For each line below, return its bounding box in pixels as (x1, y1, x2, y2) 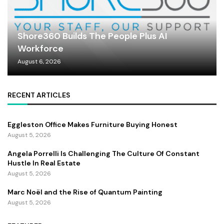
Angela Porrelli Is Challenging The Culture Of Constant (7, 149, 199, 158)
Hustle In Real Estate (7, 158, 80, 168)
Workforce (17, 42, 63, 55)
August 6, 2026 (17, 57, 61, 66)
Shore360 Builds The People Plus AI (17, 30, 167, 42)
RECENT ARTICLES (7, 90, 70, 100)
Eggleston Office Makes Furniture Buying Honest (7, 120, 177, 129)
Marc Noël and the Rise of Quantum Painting (7, 187, 162, 197)
